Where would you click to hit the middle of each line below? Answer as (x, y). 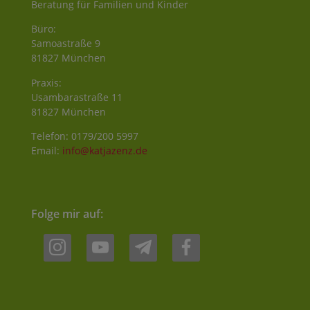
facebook (189, 238)
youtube (101, 238)
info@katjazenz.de (104, 151)
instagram (62, 238)
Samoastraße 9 (65, 44)
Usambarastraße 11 (76, 97)
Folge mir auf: (67, 214)
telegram (146, 238)
